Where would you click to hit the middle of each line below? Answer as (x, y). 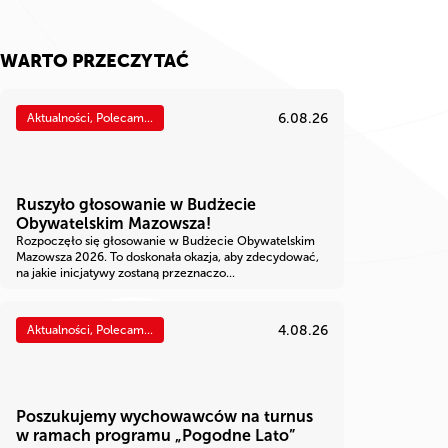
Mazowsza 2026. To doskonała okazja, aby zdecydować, (167, 257)
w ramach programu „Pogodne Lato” (155, 436)
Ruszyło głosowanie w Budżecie (136, 205)
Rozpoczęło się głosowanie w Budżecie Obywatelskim (165, 241)
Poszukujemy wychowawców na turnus (164, 417)
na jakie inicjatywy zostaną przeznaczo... (125, 273)
